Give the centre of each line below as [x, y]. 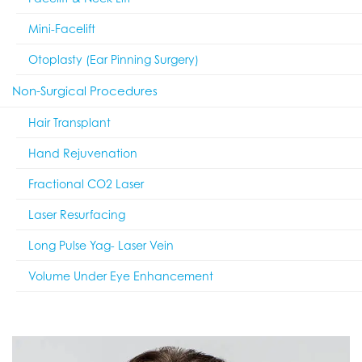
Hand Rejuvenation [83, 153]
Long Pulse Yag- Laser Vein [101, 245]
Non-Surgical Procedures [85, 90]
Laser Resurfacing [77, 214]
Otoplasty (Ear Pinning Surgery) [114, 59]
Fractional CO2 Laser [86, 183]
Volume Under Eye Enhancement [121, 276]
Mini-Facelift [62, 28]
